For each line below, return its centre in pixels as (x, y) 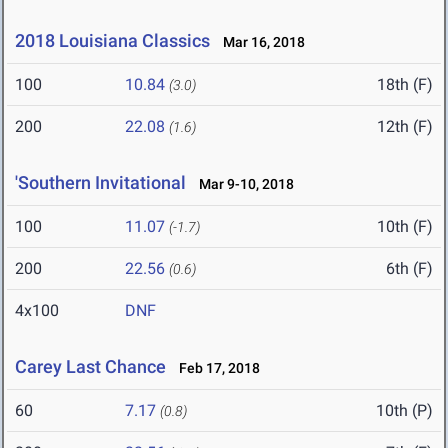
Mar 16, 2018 (259, 42)
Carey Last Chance (90, 367)
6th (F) (409, 269)
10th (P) (404, 411)
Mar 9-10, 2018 (242, 184)
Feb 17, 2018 (215, 368)
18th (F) (405, 85)
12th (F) (405, 127)
